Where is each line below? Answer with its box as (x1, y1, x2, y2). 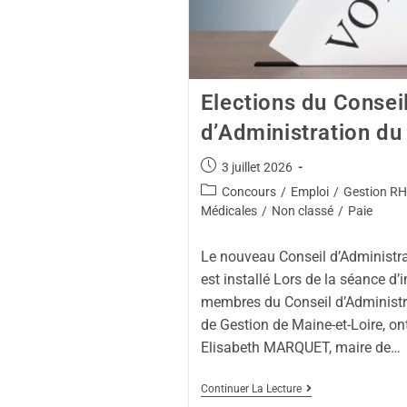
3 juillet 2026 (221, 159, 293, 174)
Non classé (271, 203, 333, 218)
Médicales (200, 203, 257, 218)
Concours (221, 184, 276, 199)
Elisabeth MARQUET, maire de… (200, 338, 401, 356)
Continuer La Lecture (200, 382, 302, 395)
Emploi (290, 184, 329, 199)
